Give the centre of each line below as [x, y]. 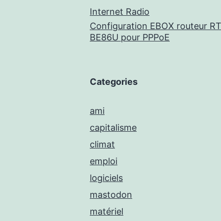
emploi [104, 161]
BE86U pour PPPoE [130, 37]
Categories [114, 82]
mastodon [111, 195]
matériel [107, 212]
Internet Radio [120, 12]
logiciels [106, 178]
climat [102, 145]
